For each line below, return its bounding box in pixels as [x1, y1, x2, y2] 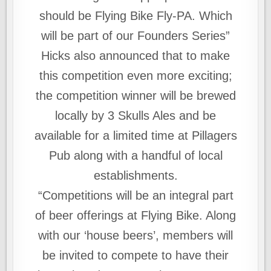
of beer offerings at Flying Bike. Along [35, 209, 236, 222]
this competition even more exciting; [39, 69, 232, 82]
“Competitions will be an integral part [38, 189, 233, 202]
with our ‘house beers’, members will [38, 229, 233, 242]
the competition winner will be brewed [35, 89, 236, 102]
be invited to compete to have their [42, 249, 229, 262]
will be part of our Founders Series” [41, 29, 230, 42]
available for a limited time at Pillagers [34, 129, 237, 142]
